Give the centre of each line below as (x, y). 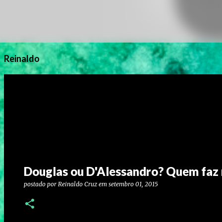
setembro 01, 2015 (133, 184)
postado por (41, 184)
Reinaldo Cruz (78, 184)
